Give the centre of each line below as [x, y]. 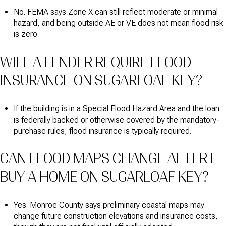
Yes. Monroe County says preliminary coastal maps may [109, 205]
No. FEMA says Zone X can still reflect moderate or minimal [116, 12]
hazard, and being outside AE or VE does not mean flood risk [118, 23]
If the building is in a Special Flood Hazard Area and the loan [116, 108]
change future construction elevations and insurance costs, [116, 216]
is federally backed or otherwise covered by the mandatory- [116, 120]
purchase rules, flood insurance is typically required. [102, 131]
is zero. [26, 34]
